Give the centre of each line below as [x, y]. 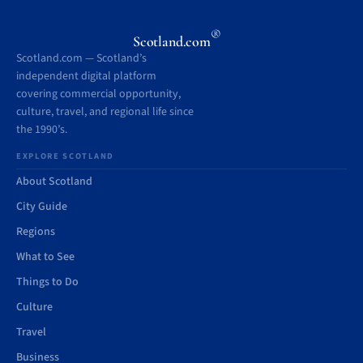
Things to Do [47, 282]
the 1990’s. [42, 130]
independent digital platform [86, 76]
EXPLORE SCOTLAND [65, 156]
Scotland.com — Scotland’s [81, 58]
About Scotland [54, 181]
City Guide [42, 207]
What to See [45, 257]
